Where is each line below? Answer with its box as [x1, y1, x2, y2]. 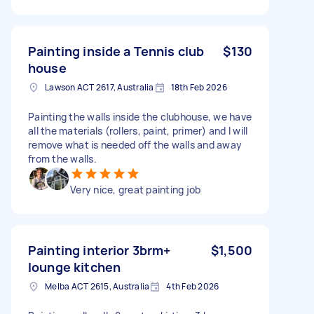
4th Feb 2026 [166, 280, 219, 292]
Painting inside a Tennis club [28, 42, 205, 60]
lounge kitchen [28, 258, 121, 275]
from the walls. [28, 151, 97, 165]
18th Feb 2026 [170, 81, 227, 93]
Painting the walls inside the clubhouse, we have [28, 109, 252, 123]
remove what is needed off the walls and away [28, 137, 242, 151]
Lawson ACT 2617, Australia [45, 81, 154, 93]
